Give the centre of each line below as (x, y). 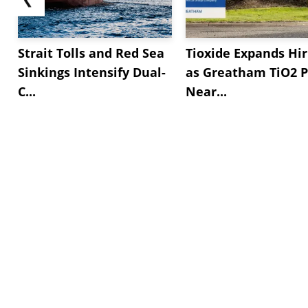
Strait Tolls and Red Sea (91, 53)
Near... (206, 91)
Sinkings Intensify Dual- (92, 72)
